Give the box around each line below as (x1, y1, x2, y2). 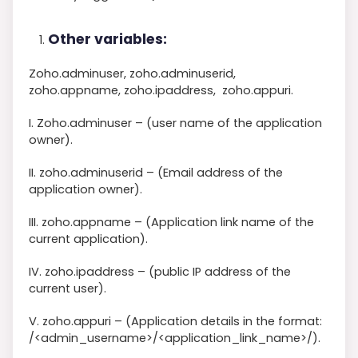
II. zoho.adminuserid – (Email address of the (29, 164, 283, 181)
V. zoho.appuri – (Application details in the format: (29, 312, 322, 329)
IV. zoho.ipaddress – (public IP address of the (29, 263, 291, 280)
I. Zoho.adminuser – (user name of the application (29, 114, 322, 131)
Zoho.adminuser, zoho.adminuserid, (29, 65, 236, 82)
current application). (29, 230, 148, 247)
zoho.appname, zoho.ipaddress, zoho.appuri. (29, 82, 293, 98)
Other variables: (48, 29, 167, 49)
